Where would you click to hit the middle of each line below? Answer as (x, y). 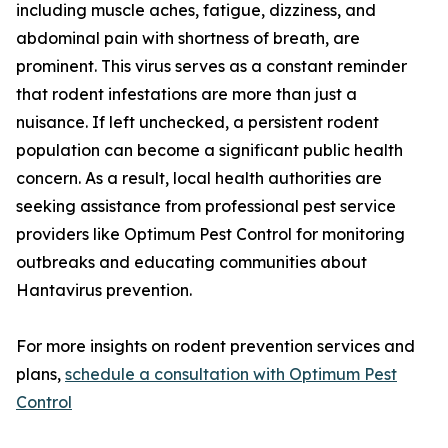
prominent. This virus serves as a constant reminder (211, 66)
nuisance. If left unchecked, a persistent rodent (197, 122)
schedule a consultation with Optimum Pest (231, 374)
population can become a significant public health (209, 150)
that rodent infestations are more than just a (186, 94)
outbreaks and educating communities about (191, 262)
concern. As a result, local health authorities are (199, 178)
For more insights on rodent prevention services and (215, 346)
